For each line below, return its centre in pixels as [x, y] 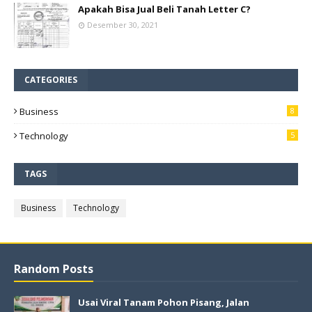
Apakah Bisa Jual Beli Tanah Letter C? [164, 9]
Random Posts [54, 269]
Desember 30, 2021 [123, 25]
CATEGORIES [51, 80]
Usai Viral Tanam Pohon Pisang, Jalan [164, 303]
